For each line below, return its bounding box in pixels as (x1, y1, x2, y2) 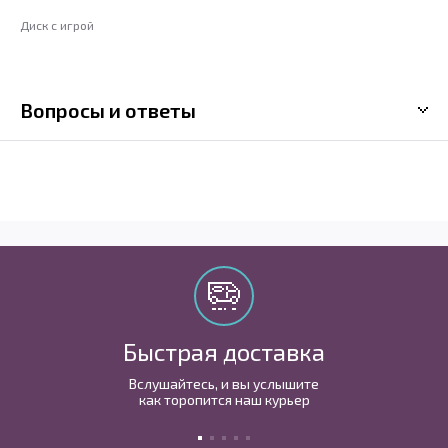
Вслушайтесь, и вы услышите (129, 375, 319, 392)
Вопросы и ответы (20, 97, 196, 122)
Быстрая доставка (123, 337, 325, 366)
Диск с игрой (20, 17, 94, 32)
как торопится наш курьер (138, 391, 310, 408)
